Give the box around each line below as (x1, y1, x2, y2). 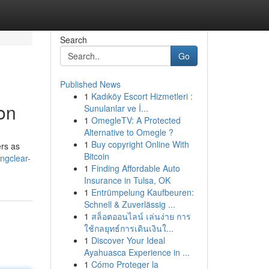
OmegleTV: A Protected (91, 114, 181, 126)
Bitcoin (83, 150, 109, 162)
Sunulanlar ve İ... (83, 102, 148, 114)
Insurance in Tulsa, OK (83, 174, 171, 186)
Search (59, 34, 87, 46)
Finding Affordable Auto (91, 162, 180, 174)
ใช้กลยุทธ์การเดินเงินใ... (83, 222, 174, 234)
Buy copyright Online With (91, 138, 189, 150)
